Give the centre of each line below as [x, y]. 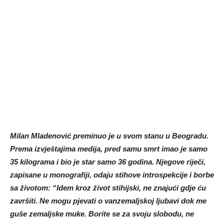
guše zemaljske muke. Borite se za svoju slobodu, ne [102, 214]
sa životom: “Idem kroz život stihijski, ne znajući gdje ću [108, 188]
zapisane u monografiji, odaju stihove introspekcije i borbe [112, 175]
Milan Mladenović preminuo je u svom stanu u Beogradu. [109, 136]
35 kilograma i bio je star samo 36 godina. [83, 162]
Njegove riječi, [181, 162]
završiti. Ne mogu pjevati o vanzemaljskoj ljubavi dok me [108, 201]
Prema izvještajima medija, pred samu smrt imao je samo [109, 149]
